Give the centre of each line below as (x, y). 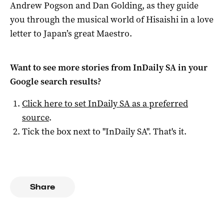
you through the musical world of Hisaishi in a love (112, 19)
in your (192, 67)
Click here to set (55, 103)
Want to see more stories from (71, 67)
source (35, 117)
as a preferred (159, 103)
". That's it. (166, 131)
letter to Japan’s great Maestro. (71, 33)
